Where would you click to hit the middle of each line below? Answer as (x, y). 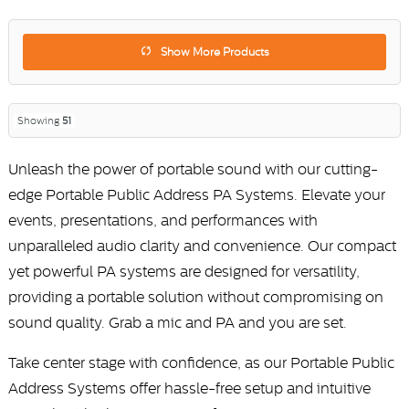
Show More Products (215, 52)
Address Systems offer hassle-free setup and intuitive (189, 388)
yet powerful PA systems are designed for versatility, (184, 272)
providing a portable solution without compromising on (195, 297)
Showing (39, 121)
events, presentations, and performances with (163, 220)
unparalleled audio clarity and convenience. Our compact (202, 246)
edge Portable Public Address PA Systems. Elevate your (196, 195)
